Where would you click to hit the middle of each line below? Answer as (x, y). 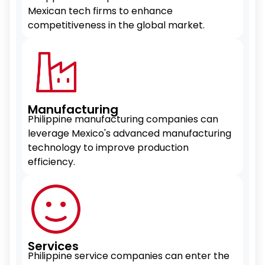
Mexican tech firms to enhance (100, 11)
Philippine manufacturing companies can (123, 119)
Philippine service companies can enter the (129, 256)
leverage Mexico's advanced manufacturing (130, 133)
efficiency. (51, 162)
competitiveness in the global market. (116, 25)
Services (53, 246)
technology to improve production (108, 148)
